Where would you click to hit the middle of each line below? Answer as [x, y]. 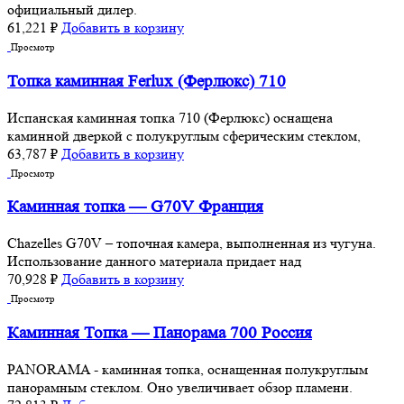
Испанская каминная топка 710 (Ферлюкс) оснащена [170, 117]
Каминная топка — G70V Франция [135, 207]
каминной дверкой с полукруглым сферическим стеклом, [184, 135]
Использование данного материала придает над [154, 262]
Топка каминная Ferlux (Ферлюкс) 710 [147, 82]
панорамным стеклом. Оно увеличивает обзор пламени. [180, 387]
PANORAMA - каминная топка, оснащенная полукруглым [188, 369]
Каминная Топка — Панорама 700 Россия [160, 333]
